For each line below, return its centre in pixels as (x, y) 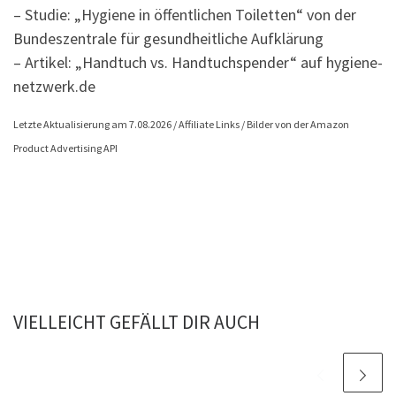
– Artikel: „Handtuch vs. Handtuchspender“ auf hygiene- (198, 63)
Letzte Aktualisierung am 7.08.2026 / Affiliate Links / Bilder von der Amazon (181, 125)
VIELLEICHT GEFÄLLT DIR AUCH (137, 323)
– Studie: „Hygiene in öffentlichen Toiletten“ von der (185, 15)
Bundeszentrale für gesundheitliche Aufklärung (168, 39)
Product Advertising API (65, 148)
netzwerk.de (54, 87)
